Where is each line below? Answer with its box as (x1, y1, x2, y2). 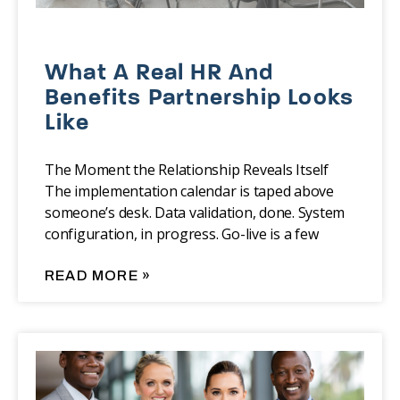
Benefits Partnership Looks (45, 87, 354, 112)
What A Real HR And (45, 62, 274, 87)
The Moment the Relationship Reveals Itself (45, 160, 329, 180)
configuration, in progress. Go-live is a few (45, 224, 319, 245)
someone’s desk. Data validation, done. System (45, 203, 346, 223)
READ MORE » (45, 268, 152, 284)
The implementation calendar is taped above (45, 181, 334, 202)
